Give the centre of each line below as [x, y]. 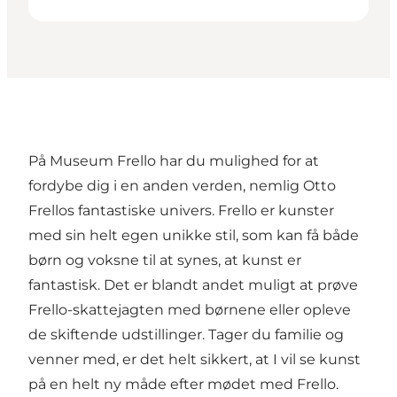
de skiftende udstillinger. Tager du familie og [186, 335]
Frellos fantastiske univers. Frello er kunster [181, 211]
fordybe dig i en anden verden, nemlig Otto [182, 186]
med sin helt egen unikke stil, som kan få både [194, 236]
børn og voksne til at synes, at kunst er [165, 261]
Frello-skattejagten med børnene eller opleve [190, 310]
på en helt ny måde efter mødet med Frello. [183, 385]
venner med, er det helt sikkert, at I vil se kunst [195, 360]
